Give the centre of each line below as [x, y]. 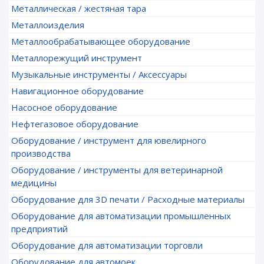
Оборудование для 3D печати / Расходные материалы [128, 199]
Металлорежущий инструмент [77, 58]
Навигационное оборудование [77, 91]
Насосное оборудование [64, 107]
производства [41, 153]
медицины [34, 183]
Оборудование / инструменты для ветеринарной [117, 170]
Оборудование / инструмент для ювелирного [109, 140]
